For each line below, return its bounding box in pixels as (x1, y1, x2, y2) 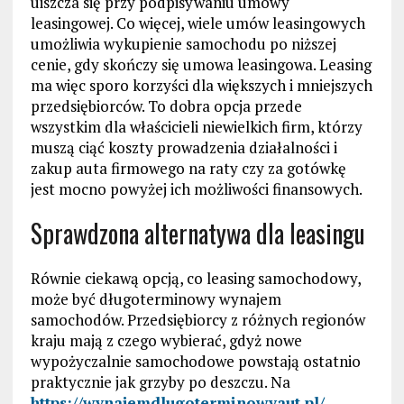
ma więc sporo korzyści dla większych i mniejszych (30, 75, 372, 96)
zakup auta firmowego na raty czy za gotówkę (30, 158, 346, 179)
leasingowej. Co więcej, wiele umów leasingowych (30, 13, 365, 34)
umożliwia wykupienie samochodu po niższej (30, 33, 336, 55)
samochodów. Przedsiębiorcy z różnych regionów (30, 309, 365, 331)
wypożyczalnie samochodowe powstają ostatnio (30, 351, 361, 372)
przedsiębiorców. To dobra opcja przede (30, 96, 302, 117)
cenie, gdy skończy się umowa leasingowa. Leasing (30, 54, 372, 76)
